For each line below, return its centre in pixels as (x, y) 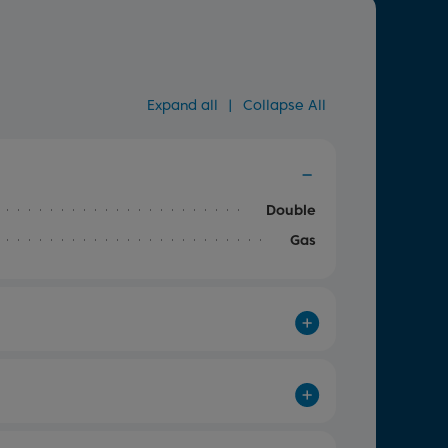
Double (291, 210)
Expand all (182, 105)
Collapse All (284, 105)
